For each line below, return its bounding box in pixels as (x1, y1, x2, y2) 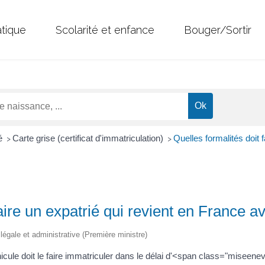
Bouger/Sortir (184, 23, 251, 36)
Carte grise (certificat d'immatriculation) (12, 133, 166, 144)
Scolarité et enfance (56, 23, 154, 36)
